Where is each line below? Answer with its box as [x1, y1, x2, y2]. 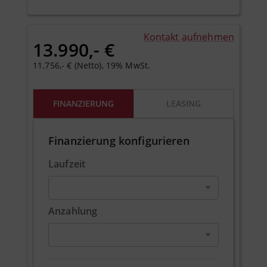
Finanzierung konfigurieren [48, 133, 190, 148]
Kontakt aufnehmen [143, 30, 234, 44]
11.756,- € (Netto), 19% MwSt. [33, 59, 151, 71]
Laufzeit [48, 157, 86, 170]
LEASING [166, 98, 201, 110]
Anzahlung [48, 204, 98, 218]
